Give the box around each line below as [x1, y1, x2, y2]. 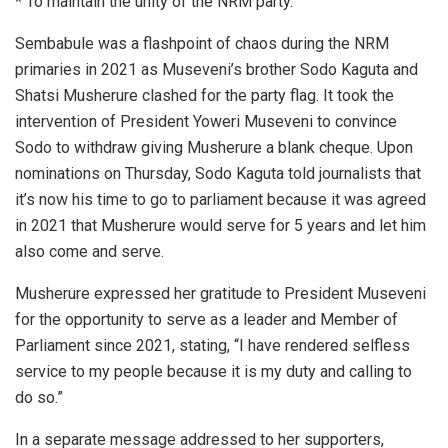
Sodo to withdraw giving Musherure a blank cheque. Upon [15, 137, 413, 157]
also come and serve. [15, 241, 164, 261]
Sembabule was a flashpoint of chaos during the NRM [15, 33, 389, 53]
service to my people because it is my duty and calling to [15, 361, 412, 381]
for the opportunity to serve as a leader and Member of [15, 309, 398, 329]
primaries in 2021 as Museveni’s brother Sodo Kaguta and [15, 59, 418, 79]
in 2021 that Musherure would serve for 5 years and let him [15, 215, 426, 235]
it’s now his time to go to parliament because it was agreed [15, 189, 426, 209]
